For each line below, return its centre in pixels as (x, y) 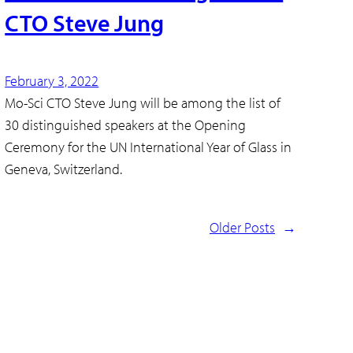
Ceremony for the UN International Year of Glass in (149, 147)
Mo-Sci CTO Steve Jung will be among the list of (143, 103)
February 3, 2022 (52, 81)
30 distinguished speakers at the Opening (126, 125)
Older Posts (242, 227)
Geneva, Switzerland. (64, 169)
